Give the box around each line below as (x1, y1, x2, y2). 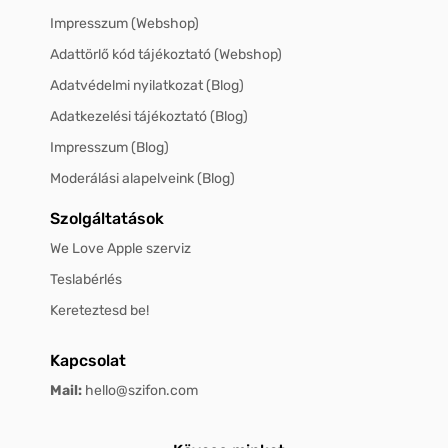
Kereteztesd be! (50, 302, 149, 320)
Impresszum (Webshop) (50, 15, 199, 33)
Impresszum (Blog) (50, 139, 169, 157)
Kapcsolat (50, 351, 126, 371)
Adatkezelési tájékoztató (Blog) (50, 108, 248, 126)
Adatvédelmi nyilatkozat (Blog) (50, 77, 244, 95)
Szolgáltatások (50, 209, 164, 229)
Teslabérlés (50, 271, 122, 289)
